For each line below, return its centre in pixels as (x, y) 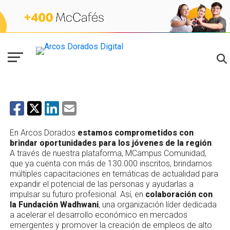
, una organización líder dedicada (157, 204)
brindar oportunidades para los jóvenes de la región (110, 143)
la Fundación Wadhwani (54, 204)
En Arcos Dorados (43, 132)
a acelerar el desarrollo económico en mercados (98, 215)
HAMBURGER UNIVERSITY (53, 50)
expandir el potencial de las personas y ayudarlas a (101, 184)
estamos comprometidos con (135, 132)
